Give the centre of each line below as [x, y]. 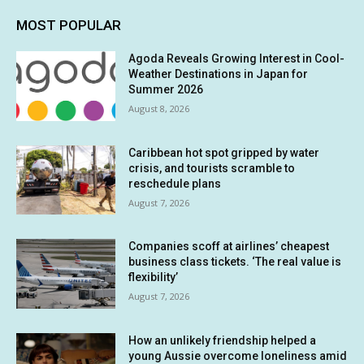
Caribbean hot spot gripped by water [224, 152]
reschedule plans [175, 183]
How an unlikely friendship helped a [223, 341]
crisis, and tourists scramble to [212, 168]
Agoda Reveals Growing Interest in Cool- [237, 59]
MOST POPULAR [69, 26]
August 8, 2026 [159, 109]
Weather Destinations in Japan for [219, 74]
